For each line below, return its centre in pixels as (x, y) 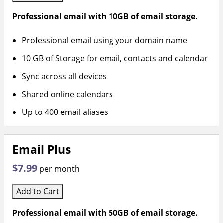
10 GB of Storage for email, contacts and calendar (115, 58)
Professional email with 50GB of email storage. (105, 213)
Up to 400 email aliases (65, 112)
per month (59, 169)
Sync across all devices (64, 76)
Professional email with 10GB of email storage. (105, 16)
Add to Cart (38, 191)
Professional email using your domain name (105, 40)
